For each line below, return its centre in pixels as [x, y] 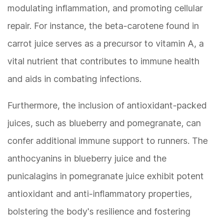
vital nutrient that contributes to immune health [103, 61]
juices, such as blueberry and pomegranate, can [104, 123]
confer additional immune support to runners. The [108, 141]
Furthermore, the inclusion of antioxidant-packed [107, 106]
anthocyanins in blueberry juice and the [87, 159]
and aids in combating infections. [74, 79]
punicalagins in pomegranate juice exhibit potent [106, 176]
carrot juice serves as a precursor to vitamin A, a [106, 44]
